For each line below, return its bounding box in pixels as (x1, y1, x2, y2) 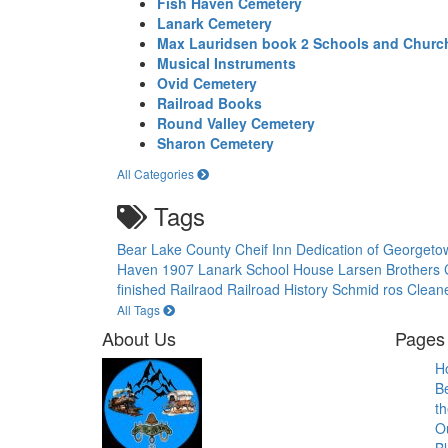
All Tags (117, 301, 163, 318)
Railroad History (227, 279, 332, 299)
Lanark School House (198, 259, 338, 279)
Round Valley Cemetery (157, 113, 315, 133)
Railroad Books (157, 93, 262, 113)
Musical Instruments (157, 53, 296, 73)
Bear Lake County (117, 239, 235, 259)
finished (117, 279, 170, 299)
